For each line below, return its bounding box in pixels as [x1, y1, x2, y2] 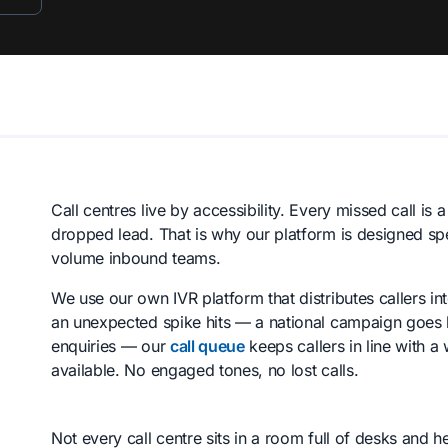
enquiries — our [51, 335, 170, 356]
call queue [169, 335, 245, 356]
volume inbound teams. [51, 247, 221, 268]
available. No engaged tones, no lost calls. [51, 359, 359, 380]
